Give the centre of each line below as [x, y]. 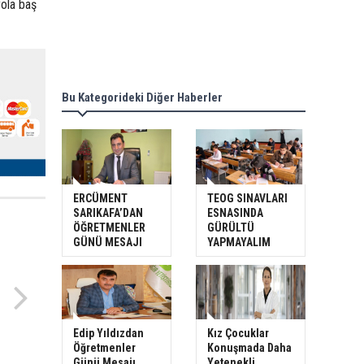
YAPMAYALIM [239, 242]
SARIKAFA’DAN [108, 212]
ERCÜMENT [100, 198]
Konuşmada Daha [249, 348]
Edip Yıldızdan [108, 334]
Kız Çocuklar [238, 334]
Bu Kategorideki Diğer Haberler [142, 98]
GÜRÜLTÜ [231, 227]
